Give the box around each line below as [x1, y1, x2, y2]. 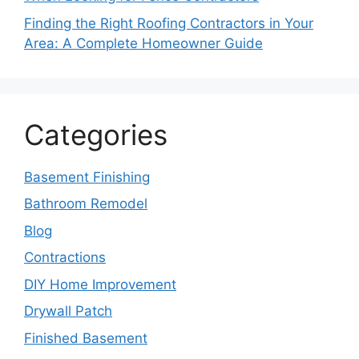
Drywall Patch [24, 303, 112, 319]
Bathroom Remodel [24, 196, 147, 212]
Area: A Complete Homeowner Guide [24, 34, 263, 51]
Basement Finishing [24, 168, 150, 185]
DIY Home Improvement [24, 276, 176, 292]
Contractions [24, 249, 106, 265]
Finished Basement [24, 329, 147, 346]
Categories [24, 117, 167, 151]
